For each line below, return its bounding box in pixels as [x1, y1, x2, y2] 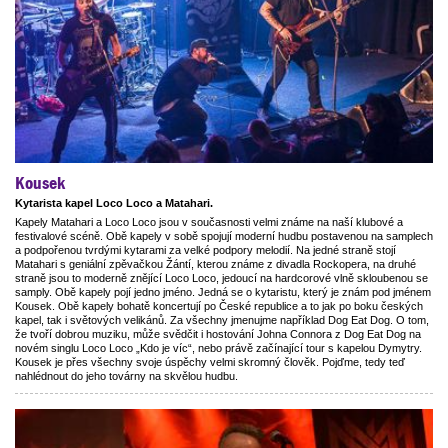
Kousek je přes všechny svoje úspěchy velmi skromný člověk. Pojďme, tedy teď [15, 356, 405, 369]
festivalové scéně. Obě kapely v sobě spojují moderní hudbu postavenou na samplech [15, 230, 433, 243]
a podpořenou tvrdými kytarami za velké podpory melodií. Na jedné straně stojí [15, 244, 396, 257]
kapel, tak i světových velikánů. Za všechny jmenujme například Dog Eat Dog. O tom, [15, 314, 429, 327]
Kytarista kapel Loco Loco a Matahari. [15, 196, 213, 209]
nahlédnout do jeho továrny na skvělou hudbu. [15, 370, 238, 383]
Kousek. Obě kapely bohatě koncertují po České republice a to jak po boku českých [15, 300, 423, 313]
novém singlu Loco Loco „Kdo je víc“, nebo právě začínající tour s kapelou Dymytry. [15, 342, 422, 355]
